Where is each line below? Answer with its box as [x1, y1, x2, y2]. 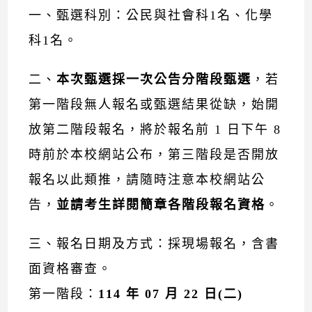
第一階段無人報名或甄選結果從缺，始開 [29, 97, 280, 111]
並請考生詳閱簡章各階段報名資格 [56, 198, 266, 212]
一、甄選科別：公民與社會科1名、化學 [29, 8, 274, 22]
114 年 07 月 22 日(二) [98, 287, 244, 301]
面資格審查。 [29, 262, 113, 276]
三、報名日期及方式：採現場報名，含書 [29, 237, 280, 251]
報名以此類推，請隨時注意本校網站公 [29, 173, 266, 187]
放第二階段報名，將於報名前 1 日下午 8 [29, 123, 282, 136]
